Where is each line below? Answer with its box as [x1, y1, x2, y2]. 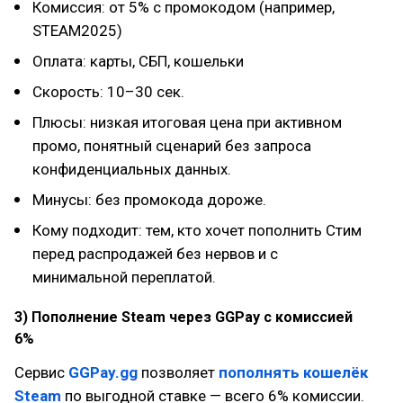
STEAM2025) [32, 22, 122, 40]
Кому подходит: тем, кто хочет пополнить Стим [32, 221, 362, 239]
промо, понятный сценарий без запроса [32, 137, 311, 155]
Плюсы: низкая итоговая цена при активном [32, 113, 342, 131]
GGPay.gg [68, 363, 138, 381]
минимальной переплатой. [32, 268, 216, 286]
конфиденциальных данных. [32, 160, 231, 178]
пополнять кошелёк [219, 363, 368, 381]
